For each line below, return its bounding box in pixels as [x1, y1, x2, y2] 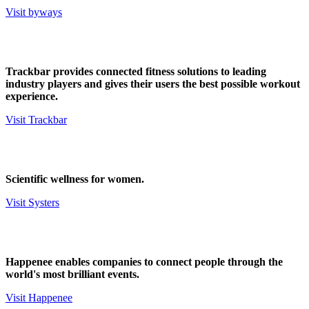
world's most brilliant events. [6, 268, 139, 281]
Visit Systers [6, 197, 59, 209]
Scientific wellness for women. [6, 173, 144, 186]
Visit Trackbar [6, 114, 67, 126]
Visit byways [6, 6, 62, 19]
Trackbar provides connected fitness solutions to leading [6, 66, 266, 78]
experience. [6, 90, 58, 103]
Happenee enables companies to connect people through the [6, 256, 283, 268]
